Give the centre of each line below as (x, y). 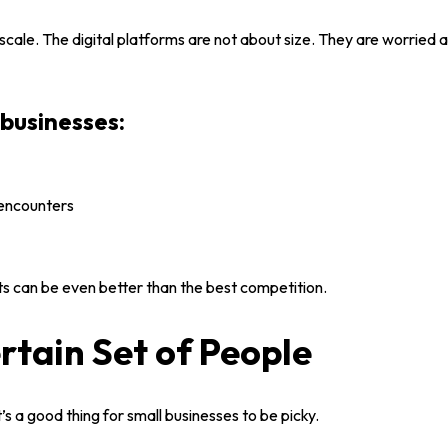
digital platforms (128, 39)
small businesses (183, 415)
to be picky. (279, 415)
